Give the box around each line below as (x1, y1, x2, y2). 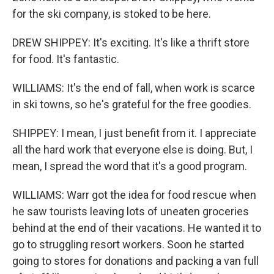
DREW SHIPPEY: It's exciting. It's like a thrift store (12, 36, 250, 49)
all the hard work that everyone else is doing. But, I (12, 143, 253, 156)
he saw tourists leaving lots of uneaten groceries (12, 205, 249, 218)
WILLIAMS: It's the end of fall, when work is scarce (12, 81, 255, 94)
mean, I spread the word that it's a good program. (12, 160, 247, 172)
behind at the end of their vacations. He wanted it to (12, 221, 261, 234)
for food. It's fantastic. (12, 53, 119, 65)
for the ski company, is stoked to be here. (12, 7, 211, 20)
